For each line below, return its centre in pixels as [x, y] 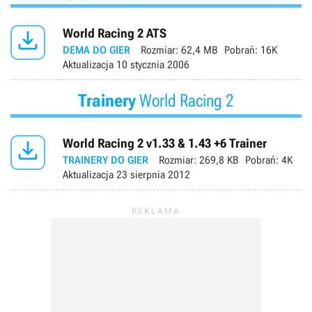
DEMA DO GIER [96, 50]
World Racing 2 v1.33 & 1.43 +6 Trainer [165, 143]
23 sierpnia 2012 [152, 175]
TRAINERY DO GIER [106, 160]
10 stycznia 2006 [151, 65]
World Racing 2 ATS [115, 33]
